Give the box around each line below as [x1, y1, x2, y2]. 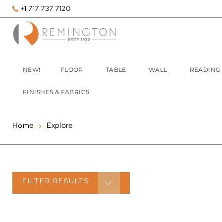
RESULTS [53, 176, 89, 185]
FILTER [22, 176, 53, 185]
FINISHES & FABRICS [23, 88, 90, 96]
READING [189, 66, 221, 74]
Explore [47, 120, 73, 130]
